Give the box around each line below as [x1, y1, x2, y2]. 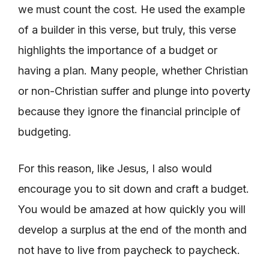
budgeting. [18, 125, 71, 138]
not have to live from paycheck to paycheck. [18, 243, 240, 256]
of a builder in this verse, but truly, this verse [18, 23, 236, 36]
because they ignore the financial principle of [18, 104, 241, 118]
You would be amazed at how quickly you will [18, 202, 246, 216]
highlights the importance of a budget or [18, 43, 217, 56]
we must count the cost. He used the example [18, 2, 245, 16]
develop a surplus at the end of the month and [18, 223, 247, 236]
